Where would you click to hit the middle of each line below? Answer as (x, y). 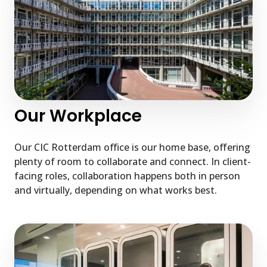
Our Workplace (78, 116)
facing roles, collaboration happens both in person (127, 176)
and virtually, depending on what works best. (116, 190)
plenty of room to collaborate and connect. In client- (133, 162)
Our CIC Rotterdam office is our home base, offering (132, 148)
